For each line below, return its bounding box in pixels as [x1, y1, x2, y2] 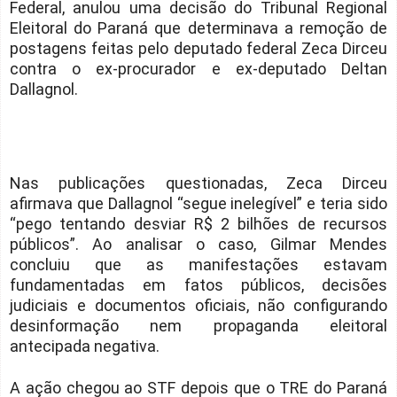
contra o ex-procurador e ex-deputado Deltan [10, 59, 387, 79]
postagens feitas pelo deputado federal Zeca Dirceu [10, 39, 387, 58]
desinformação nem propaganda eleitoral [10, 316, 387, 336]
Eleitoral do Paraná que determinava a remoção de [10, 19, 387, 38]
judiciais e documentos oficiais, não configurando [10, 296, 387, 315]
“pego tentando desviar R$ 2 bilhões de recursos [10, 214, 387, 234]
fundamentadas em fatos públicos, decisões [10, 276, 387, 295]
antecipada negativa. [10, 337, 160, 356]
